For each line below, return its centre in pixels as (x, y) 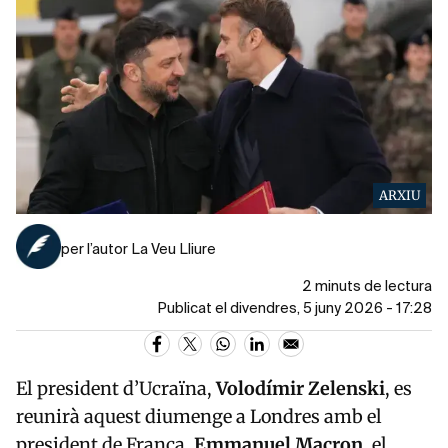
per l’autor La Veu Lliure (138, 249)
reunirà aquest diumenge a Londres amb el (199, 416)
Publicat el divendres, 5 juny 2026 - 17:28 (294, 308)
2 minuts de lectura (367, 286)
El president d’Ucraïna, (116, 388)
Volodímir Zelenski (300, 388)
